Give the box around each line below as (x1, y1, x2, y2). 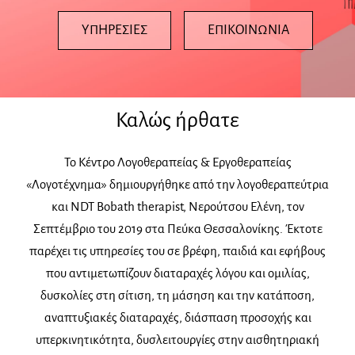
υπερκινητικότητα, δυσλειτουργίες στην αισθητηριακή (36, 333, 319, 346)
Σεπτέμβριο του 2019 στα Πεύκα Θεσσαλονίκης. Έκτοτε (32, 222, 323, 235)
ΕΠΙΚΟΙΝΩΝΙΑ (207, 22, 289, 37)
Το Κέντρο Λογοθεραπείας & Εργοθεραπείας (63, 155, 292, 169)
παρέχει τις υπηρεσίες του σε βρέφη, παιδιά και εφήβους (29, 244, 326, 258)
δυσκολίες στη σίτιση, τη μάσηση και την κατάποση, (40, 288, 315, 302)
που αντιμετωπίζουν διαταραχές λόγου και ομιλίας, (45, 266, 310, 280)
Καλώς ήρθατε (116, 109, 239, 132)
